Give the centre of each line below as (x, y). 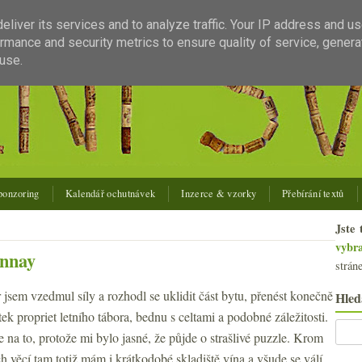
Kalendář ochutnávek (110, 194)
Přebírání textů (313, 194)
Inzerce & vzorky (219, 194)
